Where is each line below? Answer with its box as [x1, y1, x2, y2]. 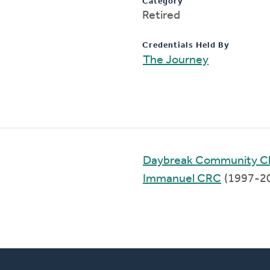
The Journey [143, 54, 209, 66]
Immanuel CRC [143, 172, 221, 185]
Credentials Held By [142, 40, 230, 50]
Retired [142, 9, 180, 22]
